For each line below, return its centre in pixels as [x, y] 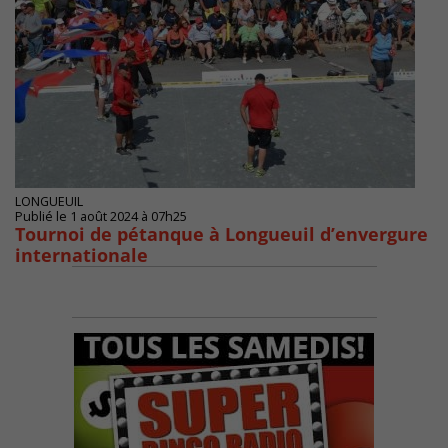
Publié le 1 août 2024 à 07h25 [101, 217]
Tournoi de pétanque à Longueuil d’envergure [221, 234]
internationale [81, 255]
